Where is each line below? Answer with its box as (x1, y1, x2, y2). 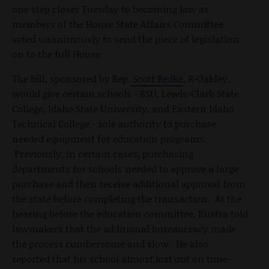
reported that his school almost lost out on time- (12, 251, 231, 265)
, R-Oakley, (183, 71, 230, 85)
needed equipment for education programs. (12, 131, 207, 145)
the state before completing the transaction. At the (12, 191, 241, 205)
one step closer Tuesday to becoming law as (12, 1, 209, 16)
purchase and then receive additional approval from (12, 176, 246, 190)
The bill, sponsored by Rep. (12, 71, 130, 85)
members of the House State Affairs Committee (12, 16, 223, 31)
